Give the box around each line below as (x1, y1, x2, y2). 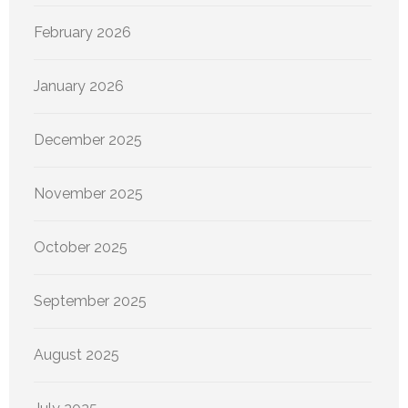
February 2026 (34, 23, 131, 41)
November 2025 (34, 184, 143, 202)
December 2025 (34, 130, 142, 148)
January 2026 (34, 76, 124, 95)
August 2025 (34, 345, 119, 363)
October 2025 (34, 238, 127, 256)
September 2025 (34, 291, 147, 310)
